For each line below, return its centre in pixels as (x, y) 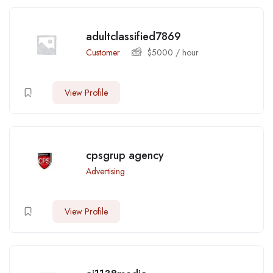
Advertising (105, 172)
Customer (103, 53)
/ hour (186, 53)
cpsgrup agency (125, 156)
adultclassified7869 (133, 37)
